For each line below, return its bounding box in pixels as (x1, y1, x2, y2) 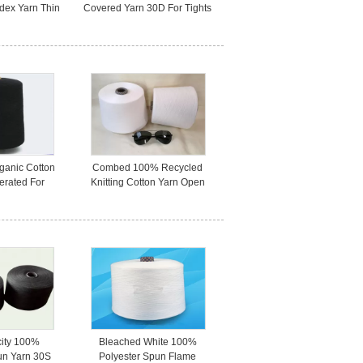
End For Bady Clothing (97, 191, 198, 203)
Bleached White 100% (98, 336, 197, 348)
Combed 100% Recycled (92, 162, 203, 173)
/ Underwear (120, 17, 175, 28)
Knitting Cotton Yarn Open (90, 177, 205, 188)
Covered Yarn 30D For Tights (83, 2, 212, 14)
